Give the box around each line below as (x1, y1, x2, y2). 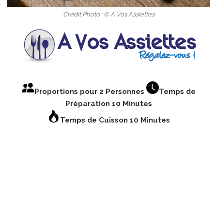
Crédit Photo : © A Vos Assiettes (62, 10, 155, 18)
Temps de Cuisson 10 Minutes (60, 115, 170, 124)
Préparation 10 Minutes (65, 99, 152, 108)
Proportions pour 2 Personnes (34, 87, 146, 96)
